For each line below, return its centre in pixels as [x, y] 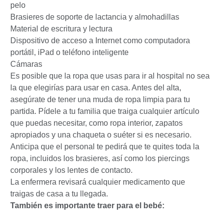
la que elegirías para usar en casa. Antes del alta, [96, 88]
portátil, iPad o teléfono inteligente [69, 53]
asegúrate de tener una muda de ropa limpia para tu [100, 100]
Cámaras [26, 64]
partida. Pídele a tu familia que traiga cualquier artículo [105, 111]
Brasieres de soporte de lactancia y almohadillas [95, 17]
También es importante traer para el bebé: [87, 206]
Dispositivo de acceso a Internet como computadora [100, 41]
